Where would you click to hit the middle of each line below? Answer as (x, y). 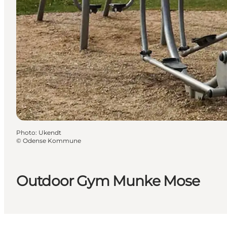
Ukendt (50, 132)
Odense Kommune (52, 140)
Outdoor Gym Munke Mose (108, 181)
